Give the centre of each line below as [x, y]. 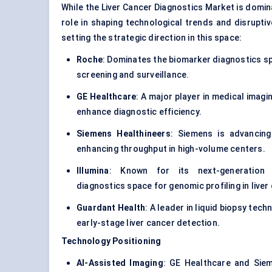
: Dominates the [136, 60]
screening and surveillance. [133, 75]
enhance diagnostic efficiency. [139, 112]
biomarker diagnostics [215, 60]
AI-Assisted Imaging [120, 263]
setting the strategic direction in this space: [152, 38]
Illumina [93, 171]
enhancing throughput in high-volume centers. [171, 149]
